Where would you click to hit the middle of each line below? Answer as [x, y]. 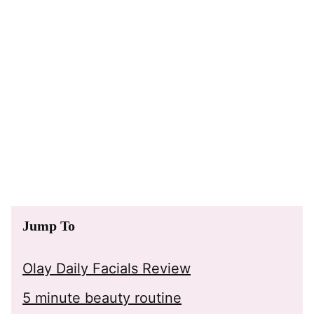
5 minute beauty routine [102, 298]
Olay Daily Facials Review [107, 268]
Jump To [49, 226]
